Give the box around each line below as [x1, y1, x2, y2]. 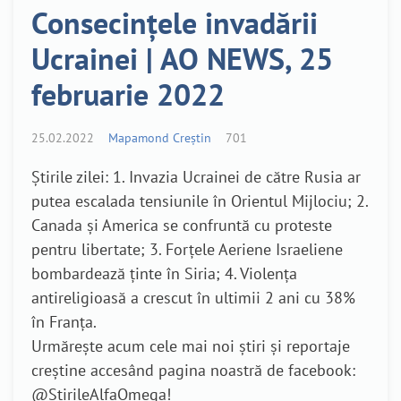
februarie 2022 [31, 73, 225, 114]
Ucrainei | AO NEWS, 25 [31, 38, 333, 78]
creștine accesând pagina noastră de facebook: [31, 359, 355, 380]
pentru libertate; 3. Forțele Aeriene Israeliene [31, 238, 343, 260]
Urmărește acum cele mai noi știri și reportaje [31, 335, 350, 356]
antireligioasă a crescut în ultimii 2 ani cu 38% [31, 286, 355, 308]
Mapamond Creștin [108, 129, 211, 146]
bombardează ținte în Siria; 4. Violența [31, 262, 297, 284]
